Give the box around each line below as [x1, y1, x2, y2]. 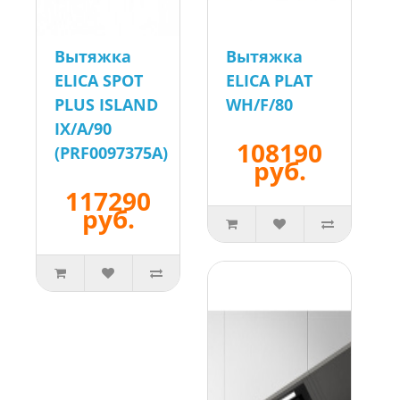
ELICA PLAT [226, 70, 312, 92]
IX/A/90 [54, 118, 112, 140]
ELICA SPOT [54, 70, 143, 92]
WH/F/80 [226, 94, 293, 116]
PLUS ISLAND [54, 94, 158, 116]
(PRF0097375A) [54, 142, 168, 164]
